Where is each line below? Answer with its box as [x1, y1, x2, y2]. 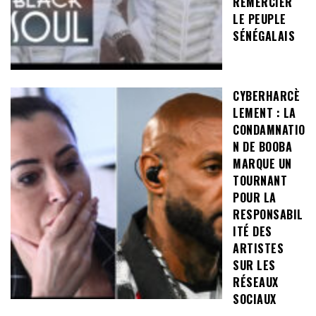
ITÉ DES [233, 223, 272, 241]
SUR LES [233, 257, 276, 274]
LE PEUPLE [233, 11, 286, 28]
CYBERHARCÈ [233, 87, 300, 105]
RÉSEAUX [233, 274, 279, 291]
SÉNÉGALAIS [233, 28, 295, 45]
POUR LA [233, 189, 276, 207]
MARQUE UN [233, 155, 292, 173]
